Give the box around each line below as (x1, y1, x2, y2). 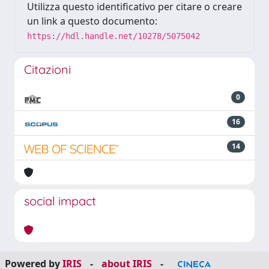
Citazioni (24, 62, 71, 77)
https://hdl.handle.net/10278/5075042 (27, 31, 200, 41)
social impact (24, 193, 96, 208)
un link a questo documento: (27, 14, 157, 28)
